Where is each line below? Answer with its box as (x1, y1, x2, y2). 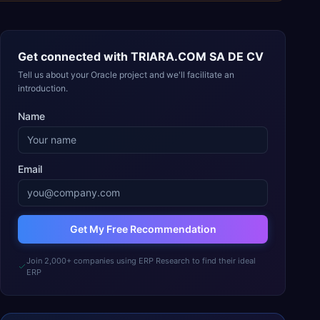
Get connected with (18, 49, 131, 64)
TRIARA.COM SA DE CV (131, 49, 264, 64)
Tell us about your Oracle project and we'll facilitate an (18, 69, 234, 80)
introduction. (18, 83, 68, 94)
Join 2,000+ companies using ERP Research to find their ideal (26, 256, 256, 266)
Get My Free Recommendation (69, 223, 216, 235)
